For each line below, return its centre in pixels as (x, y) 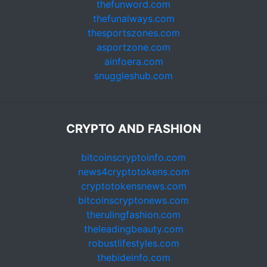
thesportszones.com (133, 33)
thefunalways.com (133, 18)
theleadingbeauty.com (133, 229)
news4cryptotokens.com (133, 172)
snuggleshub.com (133, 76)
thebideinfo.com (133, 257)
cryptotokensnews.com (133, 186)
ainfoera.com (133, 61)
